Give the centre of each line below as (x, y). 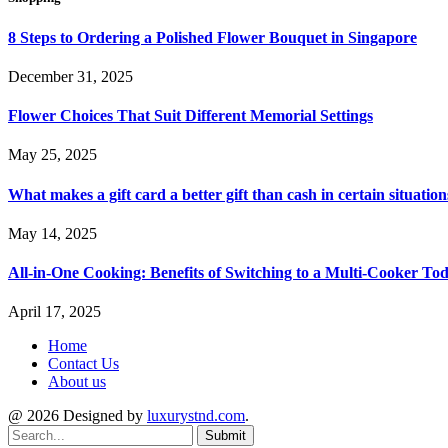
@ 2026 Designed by (77, 416)
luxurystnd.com (196, 416)
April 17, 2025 (54, 312)
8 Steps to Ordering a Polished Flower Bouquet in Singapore (212, 37)
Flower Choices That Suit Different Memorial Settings (190, 116)
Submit (225, 436)
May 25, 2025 (52, 155)
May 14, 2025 (52, 233)
